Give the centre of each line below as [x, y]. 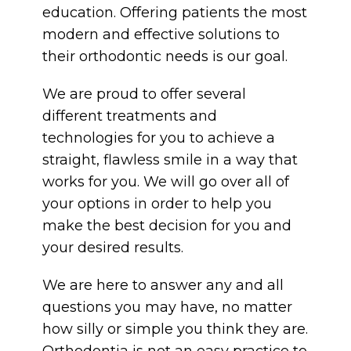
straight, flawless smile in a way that [170, 160]
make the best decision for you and [167, 226]
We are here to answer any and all [163, 286]
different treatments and [130, 116]
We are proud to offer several [145, 94]
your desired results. [113, 248]
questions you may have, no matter [168, 308]
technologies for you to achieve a [159, 138]
